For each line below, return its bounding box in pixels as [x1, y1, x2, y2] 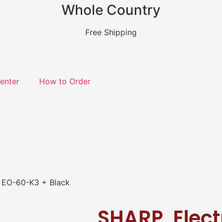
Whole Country [61, 1, 161, 18]
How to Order [39, 76, 91, 86]
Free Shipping [85, 27, 137, 37]
